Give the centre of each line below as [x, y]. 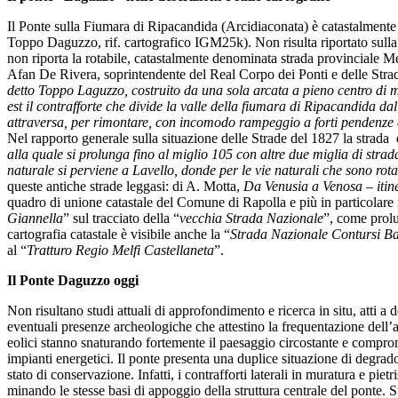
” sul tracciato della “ [121, 218]
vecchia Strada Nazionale [251, 218]
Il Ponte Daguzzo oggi [73, 280]
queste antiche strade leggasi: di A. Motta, [125, 186]
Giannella [35, 218]
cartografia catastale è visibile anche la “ [119, 234]
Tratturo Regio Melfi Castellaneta [120, 250]
